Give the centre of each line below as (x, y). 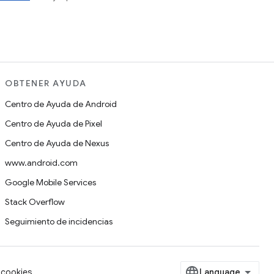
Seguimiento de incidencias (59, 221)
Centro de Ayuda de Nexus (57, 143)
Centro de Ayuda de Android (61, 104)
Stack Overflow (35, 202)
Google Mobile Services (50, 182)
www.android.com (41, 163)
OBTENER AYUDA (46, 83)
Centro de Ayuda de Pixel (54, 124)
